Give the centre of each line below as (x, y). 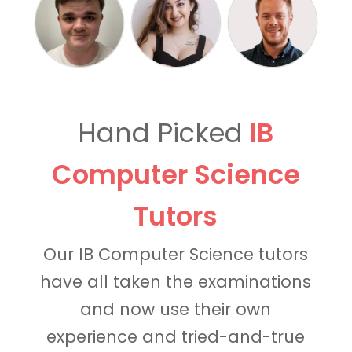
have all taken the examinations (176, 282)
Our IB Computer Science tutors (176, 255)
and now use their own (176, 310)
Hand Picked (164, 134)
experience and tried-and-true (176, 337)
